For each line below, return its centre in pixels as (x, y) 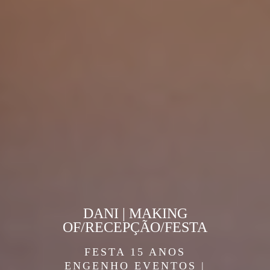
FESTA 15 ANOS (135, 252)
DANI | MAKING (135, 213)
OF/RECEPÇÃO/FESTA (135, 227)
